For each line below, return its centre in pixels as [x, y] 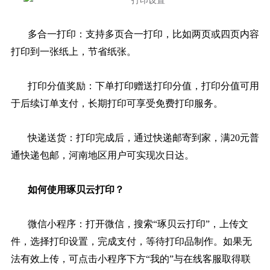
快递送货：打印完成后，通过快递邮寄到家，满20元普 [143, 137]
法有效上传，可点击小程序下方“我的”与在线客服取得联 [130, 259]
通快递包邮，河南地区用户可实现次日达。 [102, 155]
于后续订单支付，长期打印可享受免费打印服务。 [117, 103]
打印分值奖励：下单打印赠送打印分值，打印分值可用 [143, 86]
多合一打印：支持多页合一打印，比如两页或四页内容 [143, 34]
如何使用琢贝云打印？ [76, 189]
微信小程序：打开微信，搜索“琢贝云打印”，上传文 [138, 224]
